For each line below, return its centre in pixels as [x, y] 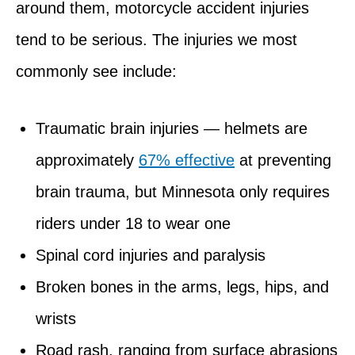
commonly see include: [96, 71]
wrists [56, 318]
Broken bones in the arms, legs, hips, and [182, 286]
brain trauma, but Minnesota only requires [183, 191]
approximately [87, 160]
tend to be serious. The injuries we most [157, 39]
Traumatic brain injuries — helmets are [172, 128]
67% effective [187, 160]
